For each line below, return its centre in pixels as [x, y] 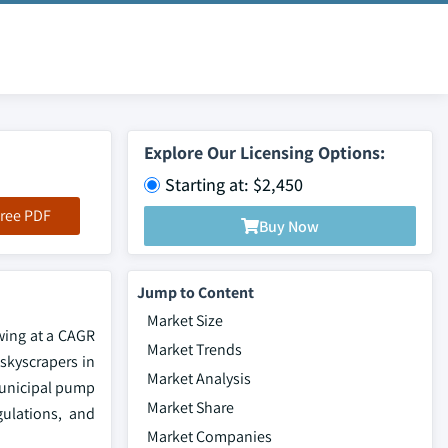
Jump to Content [195, 292]
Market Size [185, 320]
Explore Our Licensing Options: [264, 152]
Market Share [190, 407]
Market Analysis [199, 378]
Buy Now [289, 226]
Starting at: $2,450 [234, 184]
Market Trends [194, 349]
